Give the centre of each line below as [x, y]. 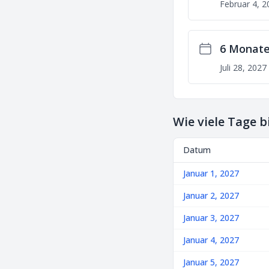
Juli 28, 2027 [243, 68]
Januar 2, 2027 [211, 195]
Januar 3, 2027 [211, 218]
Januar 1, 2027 [211, 173]
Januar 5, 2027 [211, 262]
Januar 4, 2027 [211, 240]
